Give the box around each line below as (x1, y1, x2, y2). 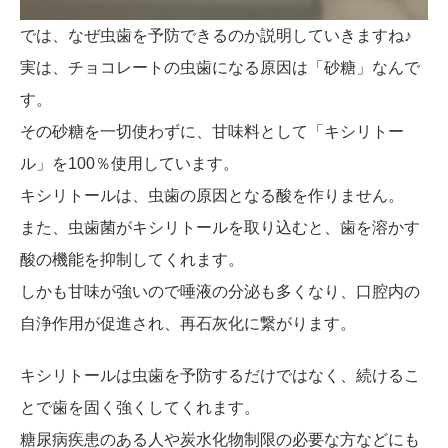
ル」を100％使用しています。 (20, 154, 239, 172)
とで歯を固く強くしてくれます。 (20, 398, 260, 416)
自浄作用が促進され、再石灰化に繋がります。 (20, 314, 356, 332)
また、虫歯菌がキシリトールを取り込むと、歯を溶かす (20, 218, 420, 236)
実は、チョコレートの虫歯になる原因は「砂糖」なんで (20, 58, 420, 76)
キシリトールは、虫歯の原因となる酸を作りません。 (20, 186, 404, 204)
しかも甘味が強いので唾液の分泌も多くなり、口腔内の (20, 282, 420, 300)
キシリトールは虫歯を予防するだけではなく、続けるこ (20, 366, 420, 384)
